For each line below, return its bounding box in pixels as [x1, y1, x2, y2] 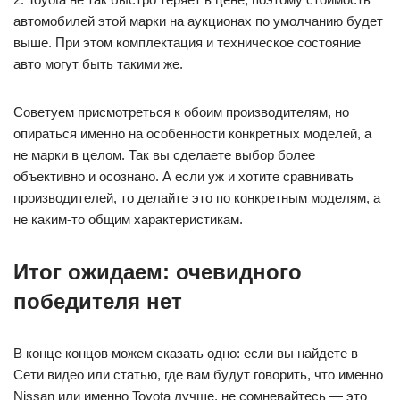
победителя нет [13, 288, 182, 313]
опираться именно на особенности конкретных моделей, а [13, 125, 371, 141]
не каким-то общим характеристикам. [13, 211, 243, 227]
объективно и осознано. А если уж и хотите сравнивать [13, 168, 354, 184]
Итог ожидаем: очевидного [13, 259, 302, 284]
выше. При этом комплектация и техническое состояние [13, 34, 361, 50]
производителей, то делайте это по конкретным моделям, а [13, 189, 380, 205]
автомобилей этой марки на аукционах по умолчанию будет [13, 12, 383, 29]
